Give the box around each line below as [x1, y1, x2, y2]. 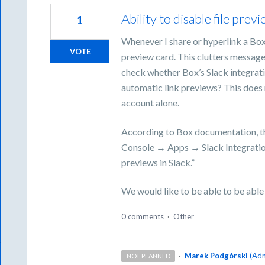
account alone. [121, 97, 180, 109]
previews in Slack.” [121, 156, 195, 168]
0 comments [121, 211, 164, 221]
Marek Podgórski [184, 250, 248, 260]
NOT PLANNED [126, 251, 170, 260]
